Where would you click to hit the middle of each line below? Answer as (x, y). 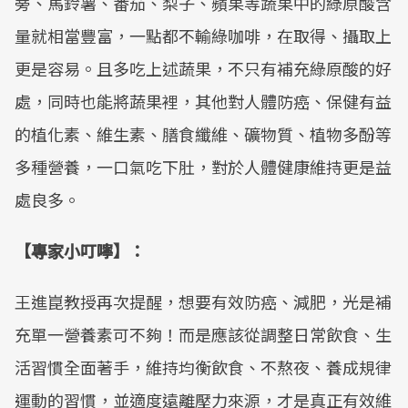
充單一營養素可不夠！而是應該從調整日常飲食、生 (203, 334)
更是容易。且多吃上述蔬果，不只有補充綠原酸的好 (203, 68)
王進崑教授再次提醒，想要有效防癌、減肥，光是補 (203, 301)
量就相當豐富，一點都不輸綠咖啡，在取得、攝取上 (203, 36)
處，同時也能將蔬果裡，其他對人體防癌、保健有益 (203, 101)
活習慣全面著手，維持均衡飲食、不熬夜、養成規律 (203, 367)
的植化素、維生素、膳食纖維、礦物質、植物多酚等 (203, 134)
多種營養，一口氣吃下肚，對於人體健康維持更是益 (203, 167)
